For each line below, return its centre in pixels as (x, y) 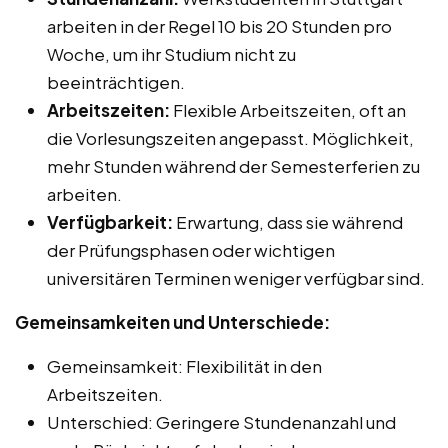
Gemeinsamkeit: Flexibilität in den (184, 366)
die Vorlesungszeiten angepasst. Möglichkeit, (230, 138)
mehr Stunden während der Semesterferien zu (233, 166)
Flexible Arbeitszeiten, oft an (288, 110)
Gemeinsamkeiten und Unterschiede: (172, 322)
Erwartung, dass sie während (288, 222)
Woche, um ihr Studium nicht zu (171, 54)
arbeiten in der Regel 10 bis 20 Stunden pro (219, 26)
